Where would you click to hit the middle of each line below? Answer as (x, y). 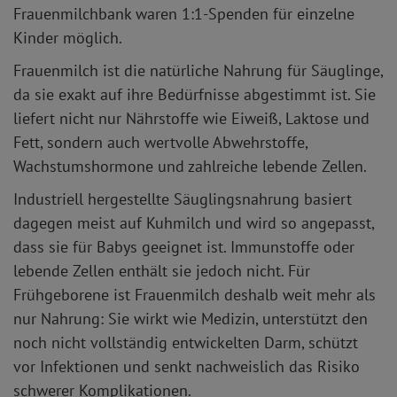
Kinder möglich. (70, 38)
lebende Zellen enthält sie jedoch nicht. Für (162, 271)
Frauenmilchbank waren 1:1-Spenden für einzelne (184, 14)
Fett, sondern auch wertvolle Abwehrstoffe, (160, 143)
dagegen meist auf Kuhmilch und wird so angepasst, (194, 223)
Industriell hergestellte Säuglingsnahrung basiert (183, 199)
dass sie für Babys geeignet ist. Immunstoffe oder (184, 247)
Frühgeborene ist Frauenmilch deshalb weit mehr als (195, 295)
